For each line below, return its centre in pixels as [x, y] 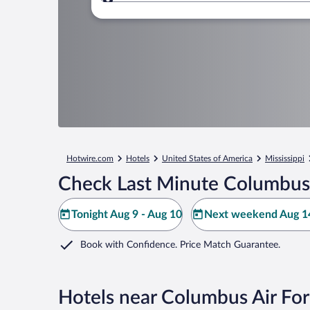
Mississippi [285, 158]
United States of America [207, 158]
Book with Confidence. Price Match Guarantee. [180, 245]
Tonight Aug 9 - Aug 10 [127, 215]
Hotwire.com [90, 158]
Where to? [156, 8]
